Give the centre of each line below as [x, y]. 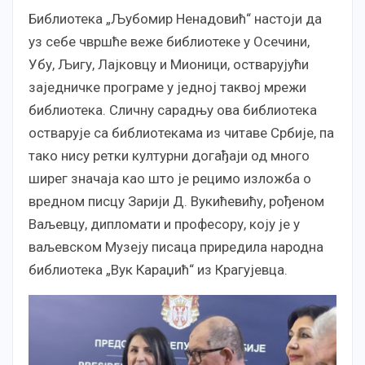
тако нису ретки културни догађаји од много [169, 155]
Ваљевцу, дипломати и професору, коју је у [164, 224]
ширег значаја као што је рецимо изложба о [170, 178]
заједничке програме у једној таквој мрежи [167, 87]
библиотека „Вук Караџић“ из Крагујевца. [158, 269]
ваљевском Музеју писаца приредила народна [176, 246]
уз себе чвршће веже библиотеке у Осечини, [169, 41]
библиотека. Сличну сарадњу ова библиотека [173, 110]
